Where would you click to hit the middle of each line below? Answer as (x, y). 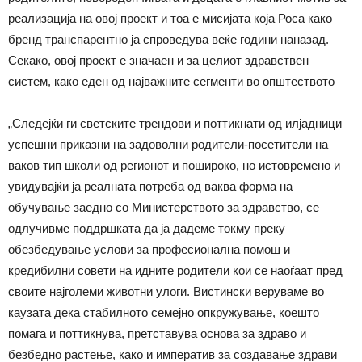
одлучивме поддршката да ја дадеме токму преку (147, 228)
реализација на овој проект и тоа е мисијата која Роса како (170, 18)
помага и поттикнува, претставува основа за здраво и (157, 333)
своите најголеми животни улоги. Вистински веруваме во (166, 291)
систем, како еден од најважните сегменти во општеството (171, 81)
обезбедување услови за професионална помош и (149, 249)
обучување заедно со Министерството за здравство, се (164, 207)
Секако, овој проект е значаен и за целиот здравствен (158, 60)
